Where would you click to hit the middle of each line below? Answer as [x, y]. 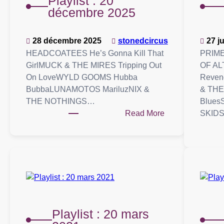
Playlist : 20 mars [100, 214]
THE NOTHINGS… [60, 101]
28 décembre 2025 [67, 41]
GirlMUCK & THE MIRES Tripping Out [94, 65]
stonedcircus [143, 41]
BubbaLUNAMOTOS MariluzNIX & [88, 89]
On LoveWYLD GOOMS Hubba [82, 77]
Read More [144, 113]
